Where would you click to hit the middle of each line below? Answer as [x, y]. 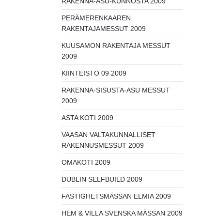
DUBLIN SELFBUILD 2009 [102, 179]
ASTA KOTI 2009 [87, 118]
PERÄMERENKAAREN [96, 18]
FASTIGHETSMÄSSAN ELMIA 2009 [116, 196]
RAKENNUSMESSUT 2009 [103, 145]
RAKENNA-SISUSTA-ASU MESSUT [116, 90]
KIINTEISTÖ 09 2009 [94, 73]
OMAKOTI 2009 [86, 162]
